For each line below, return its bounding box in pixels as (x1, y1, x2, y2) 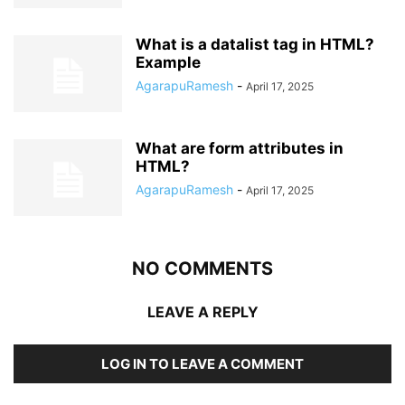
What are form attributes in (136, 139, 344, 157)
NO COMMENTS (132, 258, 273, 279)
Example (136, 53, 201, 71)
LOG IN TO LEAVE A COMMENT (101, 355, 304, 372)
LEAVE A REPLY (146, 303, 259, 321)
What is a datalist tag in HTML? (136, 35, 374, 53)
